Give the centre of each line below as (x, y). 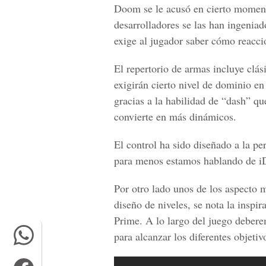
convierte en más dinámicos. (175, 116)
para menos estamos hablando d (183, 160)
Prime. (128, 220)
